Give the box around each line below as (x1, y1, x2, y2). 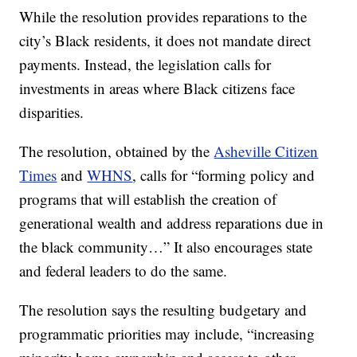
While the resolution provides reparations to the (19, 6, 308, 27)
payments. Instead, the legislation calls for (19, 54, 272, 75)
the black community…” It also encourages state (19, 237, 313, 257)
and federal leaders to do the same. (19, 261, 228, 281)
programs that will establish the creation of (19, 189, 277, 210)
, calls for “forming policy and (132, 165, 316, 186)
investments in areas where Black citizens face (19, 78, 296, 99)
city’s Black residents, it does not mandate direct (19, 30, 312, 51)
